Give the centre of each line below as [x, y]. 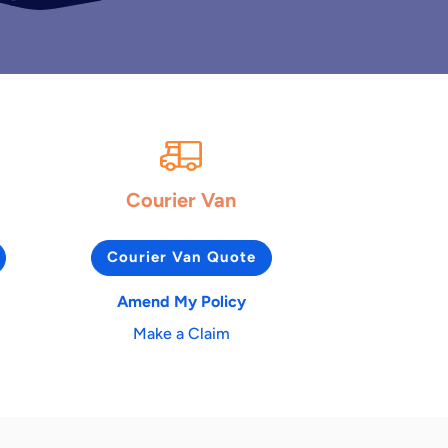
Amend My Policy [181, 301]
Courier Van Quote [181, 257]
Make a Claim [181, 333]
